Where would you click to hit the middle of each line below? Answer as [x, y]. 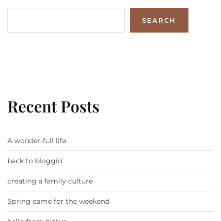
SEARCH [159, 20]
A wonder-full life [37, 140]
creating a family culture [50, 181]
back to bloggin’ [36, 161]
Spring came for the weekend [58, 201]
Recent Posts [54, 106]
